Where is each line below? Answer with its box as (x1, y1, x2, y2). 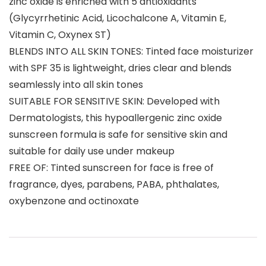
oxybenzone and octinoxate (9, 194, 139, 208)
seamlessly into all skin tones (9, 78, 143, 92)
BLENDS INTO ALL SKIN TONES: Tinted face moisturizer (9, 45, 254, 59)
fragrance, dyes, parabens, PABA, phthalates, (9, 178, 219, 192)
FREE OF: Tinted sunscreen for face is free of (9, 161, 214, 175)
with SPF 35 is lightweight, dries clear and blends (9, 61, 232, 75)
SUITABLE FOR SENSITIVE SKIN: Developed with (9, 94, 220, 109)
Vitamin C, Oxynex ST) (9, 28, 111, 42)
